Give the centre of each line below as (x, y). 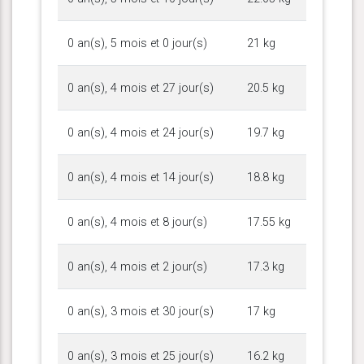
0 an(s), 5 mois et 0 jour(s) (137, 43)
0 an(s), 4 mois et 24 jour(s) (141, 132)
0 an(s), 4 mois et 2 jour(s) (137, 266)
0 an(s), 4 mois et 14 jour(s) (141, 177)
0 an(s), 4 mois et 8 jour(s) (137, 222)
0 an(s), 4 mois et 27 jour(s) (141, 88)
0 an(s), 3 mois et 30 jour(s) (141, 311)
